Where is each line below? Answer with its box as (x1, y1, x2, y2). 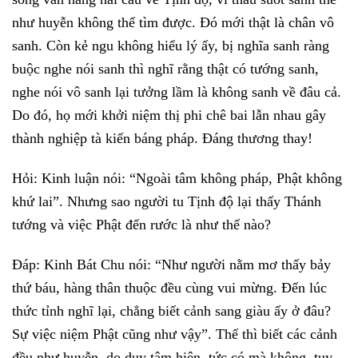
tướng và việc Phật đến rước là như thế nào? (12, 216, 271, 233)
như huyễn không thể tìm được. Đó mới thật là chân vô (12, 14, 334, 31)
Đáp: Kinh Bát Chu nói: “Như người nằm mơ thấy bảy (12, 256, 331, 272)
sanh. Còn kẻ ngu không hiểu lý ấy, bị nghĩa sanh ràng (12, 38, 329, 54)
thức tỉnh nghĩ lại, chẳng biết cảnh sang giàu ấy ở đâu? (12, 302, 331, 319)
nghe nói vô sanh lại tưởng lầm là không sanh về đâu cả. (12, 84, 341, 101)
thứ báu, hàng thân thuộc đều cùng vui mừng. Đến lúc (12, 279, 327, 296)
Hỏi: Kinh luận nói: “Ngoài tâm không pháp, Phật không (12, 169, 342, 186)
